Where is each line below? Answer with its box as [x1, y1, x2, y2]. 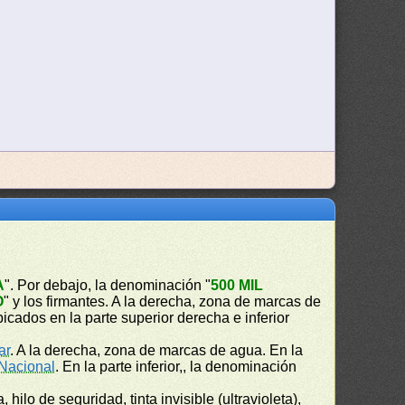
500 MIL [211, 278, 264, 293]
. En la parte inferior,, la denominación [55, 359, 297, 374]
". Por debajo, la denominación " [5, 278, 212, 293]
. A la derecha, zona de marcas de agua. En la [10, 343, 304, 358]
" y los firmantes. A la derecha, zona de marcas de [4, 294, 322, 309]
